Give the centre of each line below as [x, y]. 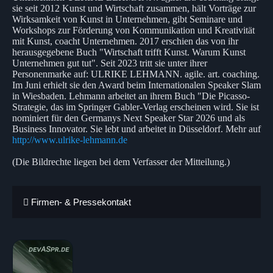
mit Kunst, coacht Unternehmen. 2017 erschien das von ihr [125, 41]
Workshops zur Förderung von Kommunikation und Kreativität [133, 30]
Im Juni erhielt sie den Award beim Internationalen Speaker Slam [136, 85]
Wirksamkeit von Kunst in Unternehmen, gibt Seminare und [127, 19]
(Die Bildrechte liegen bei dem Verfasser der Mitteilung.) [121, 161]
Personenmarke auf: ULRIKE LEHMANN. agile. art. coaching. [136, 74]
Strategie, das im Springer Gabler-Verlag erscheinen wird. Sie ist [136, 107]
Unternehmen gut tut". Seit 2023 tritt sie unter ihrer [110, 63]
